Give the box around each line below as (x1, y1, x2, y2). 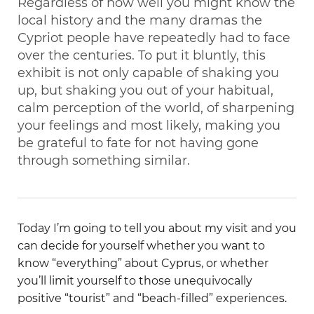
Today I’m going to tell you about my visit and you (18, 221, 296, 235)
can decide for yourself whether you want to (18, 238, 265, 252)
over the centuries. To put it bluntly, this (18, 47, 266, 63)
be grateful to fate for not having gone (18, 135, 259, 151)
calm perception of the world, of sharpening (18, 100, 294, 116)
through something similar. (18, 152, 190, 168)
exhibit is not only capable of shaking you (18, 64, 279, 81)
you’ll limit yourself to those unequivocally (18, 273, 252, 287)
